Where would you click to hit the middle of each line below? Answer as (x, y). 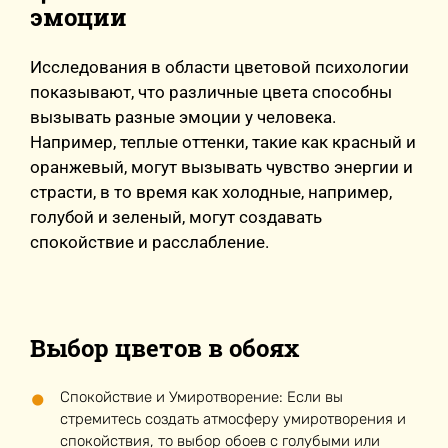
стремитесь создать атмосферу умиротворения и (233, 419)
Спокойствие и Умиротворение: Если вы (201, 397)
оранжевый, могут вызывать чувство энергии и (221, 167)
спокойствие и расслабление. (149, 242)
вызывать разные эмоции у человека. (183, 117)
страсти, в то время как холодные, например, (211, 192)
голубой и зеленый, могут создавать (176, 217)
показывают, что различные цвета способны (211, 92)
